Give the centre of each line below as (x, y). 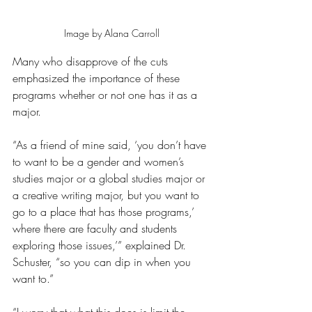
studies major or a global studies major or (110, 179)
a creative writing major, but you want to (108, 195)
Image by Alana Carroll (111, 33)
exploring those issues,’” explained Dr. (101, 245)
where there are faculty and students (96, 229)
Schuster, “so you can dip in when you (103, 262)
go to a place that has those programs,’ (105, 212)
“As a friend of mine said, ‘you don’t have (111, 145)
